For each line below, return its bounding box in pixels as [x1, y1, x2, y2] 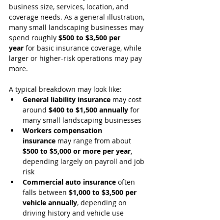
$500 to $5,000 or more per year [23, 146, 131, 156]
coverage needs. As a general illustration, [9, 12, 146, 22]
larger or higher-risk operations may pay [9, 54, 144, 63]
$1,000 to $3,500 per [69, 188, 138, 197]
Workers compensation [23, 126, 104, 136]
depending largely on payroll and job [23, 157, 146, 166]
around [23, 105, 49, 115]
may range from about [55, 136, 133, 146]
